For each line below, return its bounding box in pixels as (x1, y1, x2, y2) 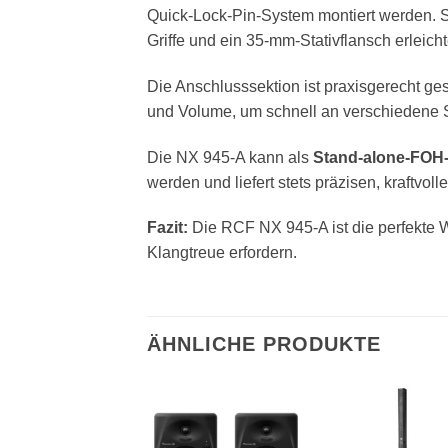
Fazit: (147, 219, 188, 237)
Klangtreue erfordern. (147, 244, 297, 262)
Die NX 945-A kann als (147, 148, 313, 166)
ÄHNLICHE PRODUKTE (147, 333, 381, 356)
